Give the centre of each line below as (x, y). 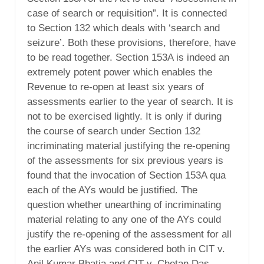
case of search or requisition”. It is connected (127, 14)
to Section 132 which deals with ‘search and (123, 28)
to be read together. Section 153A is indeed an (128, 58)
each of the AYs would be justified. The (112, 190)
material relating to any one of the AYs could (124, 220)
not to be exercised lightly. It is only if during (124, 117)
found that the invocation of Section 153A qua (126, 176)
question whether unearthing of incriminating (124, 205)
